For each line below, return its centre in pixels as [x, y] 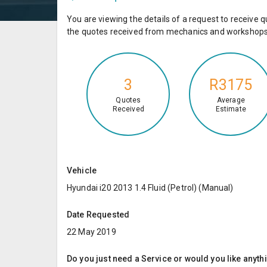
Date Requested [98, 214]
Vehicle [82, 170]
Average [231, 100]
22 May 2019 [91, 232]
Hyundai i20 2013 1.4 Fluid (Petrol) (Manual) [150, 187]
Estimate [231, 109]
